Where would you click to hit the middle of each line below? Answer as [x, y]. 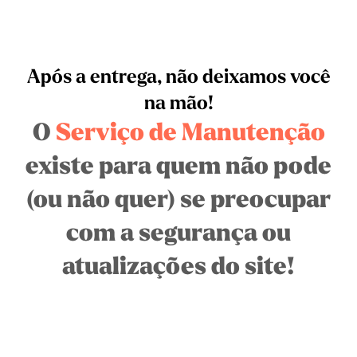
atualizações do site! [178, 267]
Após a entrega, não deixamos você [178, 77]
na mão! [178, 103]
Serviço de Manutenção [190, 133]
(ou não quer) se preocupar [178, 200]
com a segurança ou [178, 233]
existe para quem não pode [178, 167]
